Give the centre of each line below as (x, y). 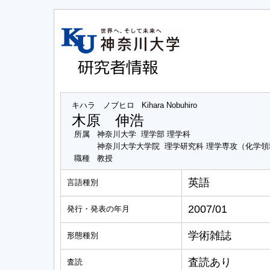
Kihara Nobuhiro (169, 105)
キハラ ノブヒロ (103, 105)
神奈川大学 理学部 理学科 (144, 134)
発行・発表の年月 (98, 209)
